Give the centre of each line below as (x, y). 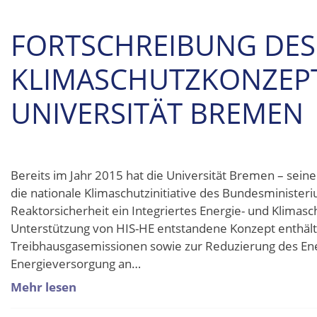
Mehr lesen (44, 287)
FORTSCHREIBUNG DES (163, 45)
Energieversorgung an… (76, 263)
